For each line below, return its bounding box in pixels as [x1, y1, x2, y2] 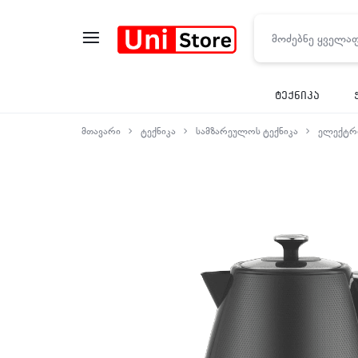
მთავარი [82, 125, 121, 137]
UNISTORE [116, 66, 240, 90]
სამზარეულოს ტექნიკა [196, 125, 298, 137]
